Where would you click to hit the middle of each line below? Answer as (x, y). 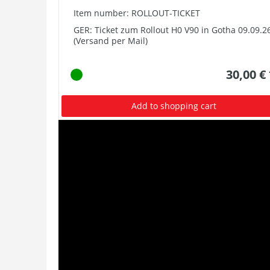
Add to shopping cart (174, 106)
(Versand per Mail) (111, 41)
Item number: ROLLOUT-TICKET (137, 13)
